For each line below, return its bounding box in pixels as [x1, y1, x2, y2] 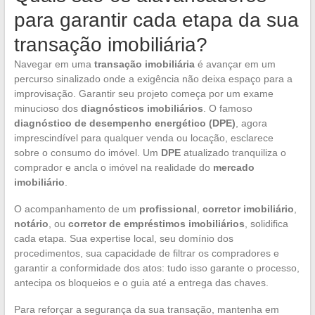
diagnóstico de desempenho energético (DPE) [13, 117, 236, 129]
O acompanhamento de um [13, 202, 139, 214]
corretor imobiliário [202, 202, 294, 214]
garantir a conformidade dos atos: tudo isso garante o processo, [13, 262, 300, 274]
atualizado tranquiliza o [180, 146, 286, 158]
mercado [212, 161, 255, 173]
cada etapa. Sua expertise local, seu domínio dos [13, 232, 233, 244]
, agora [235, 117, 267, 129]
